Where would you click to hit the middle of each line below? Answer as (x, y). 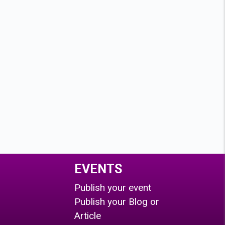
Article (88, 215)
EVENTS (98, 169)
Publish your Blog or (117, 201)
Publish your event (113, 187)
